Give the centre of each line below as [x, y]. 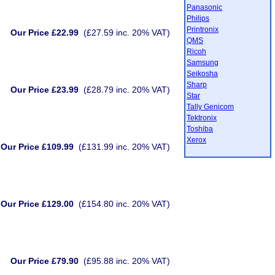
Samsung [203, 63]
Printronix [203, 29]
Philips [198, 18]
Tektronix [202, 118]
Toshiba [200, 129]
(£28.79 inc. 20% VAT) [127, 90]
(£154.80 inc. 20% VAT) [124, 204]
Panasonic [204, 7]
